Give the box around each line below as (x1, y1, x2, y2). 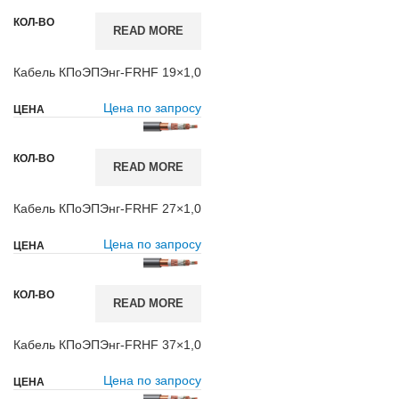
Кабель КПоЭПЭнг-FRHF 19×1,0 (13, 65, 201, 79)
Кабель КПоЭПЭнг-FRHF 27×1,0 (13, 201, 201, 216)
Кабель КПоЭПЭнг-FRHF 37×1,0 (13, 338, 201, 352)
